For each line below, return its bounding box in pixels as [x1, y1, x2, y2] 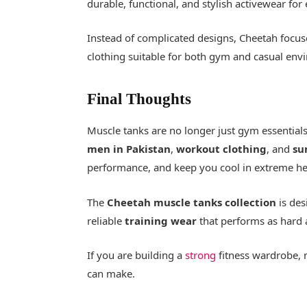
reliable [87, 213, 125, 228]
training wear [125, 213, 197, 228]
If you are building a [87, 247, 186, 262]
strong [185, 247, 217, 262]
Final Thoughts [87, 90, 192, 108]
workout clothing [176, 142, 267, 156]
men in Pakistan [87, 142, 171, 156]
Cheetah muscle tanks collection [107, 195, 277, 209]
